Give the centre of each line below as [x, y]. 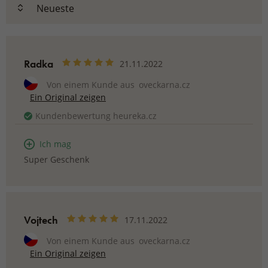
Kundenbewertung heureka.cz [96, 116]
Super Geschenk [57, 159]
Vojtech [41, 220]
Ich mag [55, 144]
